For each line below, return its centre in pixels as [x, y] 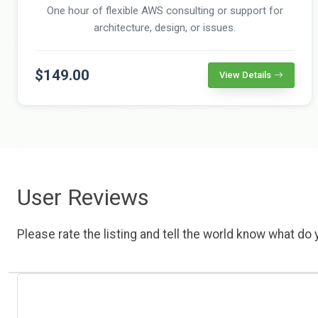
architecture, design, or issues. [165, 27]
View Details [245, 75]
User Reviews [83, 197]
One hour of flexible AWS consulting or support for [165, 10]
